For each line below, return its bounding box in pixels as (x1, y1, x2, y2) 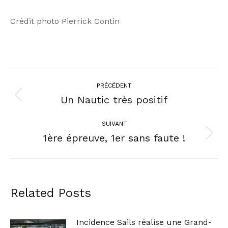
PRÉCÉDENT (97, 82, 131, 89)
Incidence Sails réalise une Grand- (76, 217, 212, 227)
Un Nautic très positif (61, 94, 167, 106)
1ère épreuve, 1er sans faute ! (43, 132, 185, 144)
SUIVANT (101, 120, 127, 127)
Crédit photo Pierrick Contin (10, 16, 120, 26)
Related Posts (10, 186, 91, 200)
